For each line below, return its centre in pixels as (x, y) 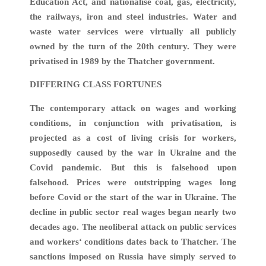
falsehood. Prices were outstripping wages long (133, 182)
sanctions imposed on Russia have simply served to (133, 256)
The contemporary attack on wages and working (133, 108)
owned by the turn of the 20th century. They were (133, 46)
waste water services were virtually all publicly (133, 31)
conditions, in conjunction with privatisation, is (133, 123)
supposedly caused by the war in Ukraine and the (133, 152)
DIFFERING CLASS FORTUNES (97, 85)
